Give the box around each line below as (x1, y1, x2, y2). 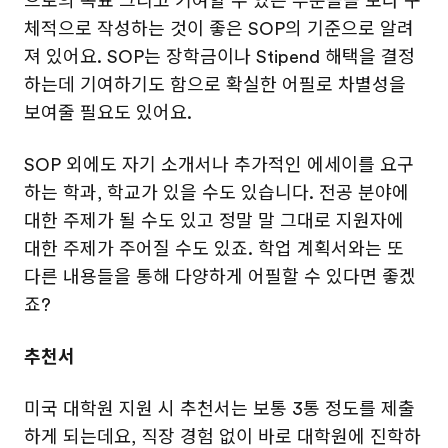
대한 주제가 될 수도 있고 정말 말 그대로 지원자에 (24, 211, 404, 231)
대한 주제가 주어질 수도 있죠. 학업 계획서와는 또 (24, 239, 404, 259)
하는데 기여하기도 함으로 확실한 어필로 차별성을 (24, 75, 406, 95)
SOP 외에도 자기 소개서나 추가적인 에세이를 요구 (24, 155, 414, 175)
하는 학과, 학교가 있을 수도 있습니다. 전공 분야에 (24, 183, 409, 203)
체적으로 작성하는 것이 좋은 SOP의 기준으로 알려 (24, 19, 414, 39)
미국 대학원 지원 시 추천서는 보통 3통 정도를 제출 (24, 399, 415, 419)
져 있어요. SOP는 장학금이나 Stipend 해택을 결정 (24, 47, 415, 67)
